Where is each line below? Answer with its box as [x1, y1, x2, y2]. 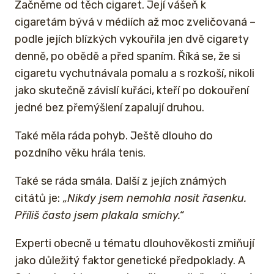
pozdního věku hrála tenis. [15, 146, 146, 160]
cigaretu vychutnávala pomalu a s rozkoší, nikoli [15, 66, 254, 80]
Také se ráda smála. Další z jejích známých [15, 174, 226, 188]
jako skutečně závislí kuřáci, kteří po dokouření [15, 83, 249, 97]
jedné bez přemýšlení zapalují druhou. [15, 100, 204, 114]
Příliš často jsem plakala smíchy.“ [15, 208, 183, 222]
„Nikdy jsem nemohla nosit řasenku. [60, 191, 246, 205]
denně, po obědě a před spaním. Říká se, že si [15, 49, 240, 63]
